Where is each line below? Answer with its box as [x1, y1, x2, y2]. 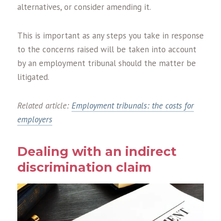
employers [17, 114, 52, 125]
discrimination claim [17, 160, 151, 175]
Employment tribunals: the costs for [72, 100, 194, 111]
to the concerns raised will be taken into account [17, 44, 196, 55]
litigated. [17, 72, 49, 83]
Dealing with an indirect [17, 144, 177, 159]
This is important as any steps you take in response [17, 30, 204, 41]
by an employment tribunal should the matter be [17, 58, 196, 69]
